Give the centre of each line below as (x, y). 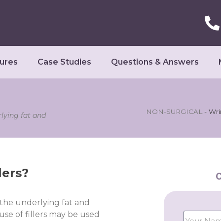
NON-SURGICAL (174, 111)
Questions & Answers (155, 62)
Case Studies (64, 62)
